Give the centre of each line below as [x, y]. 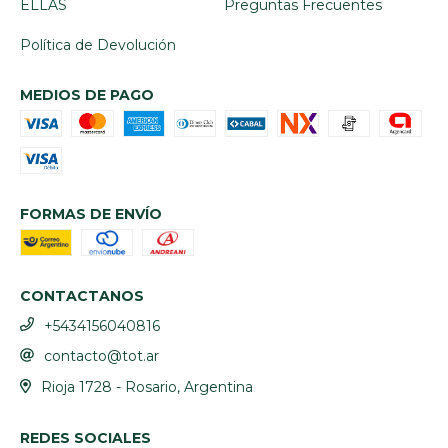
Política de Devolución [98, 44]
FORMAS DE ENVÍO [91, 213]
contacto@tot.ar [101, 356]
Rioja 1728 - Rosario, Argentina [146, 387]
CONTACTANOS [82, 295]
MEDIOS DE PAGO [87, 94]
